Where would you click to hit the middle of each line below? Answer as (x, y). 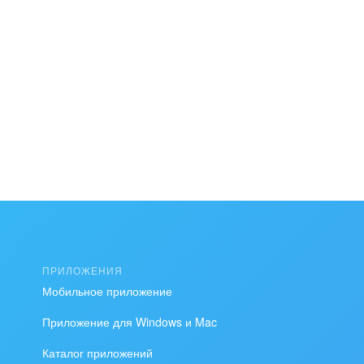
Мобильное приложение (107, 291)
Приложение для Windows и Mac (130, 322)
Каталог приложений (97, 353)
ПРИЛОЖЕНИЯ (82, 270)
